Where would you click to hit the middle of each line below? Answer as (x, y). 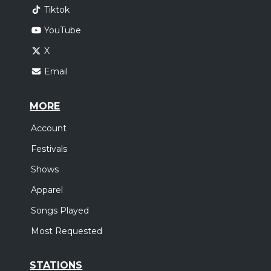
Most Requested (67, 231)
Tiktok (57, 9)
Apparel (47, 190)
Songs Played (60, 210)
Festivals (49, 149)
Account (49, 128)
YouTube (62, 31)
